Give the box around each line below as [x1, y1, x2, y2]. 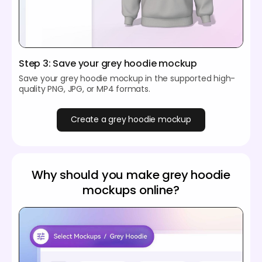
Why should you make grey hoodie [31, 166, 231, 183]
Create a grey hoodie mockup [71, 113, 191, 126]
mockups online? [82, 181, 180, 198]
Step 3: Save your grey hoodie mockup [19, 56, 198, 70]
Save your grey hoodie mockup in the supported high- [19, 72, 236, 84]
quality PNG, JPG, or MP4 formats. [19, 82, 150, 95]
